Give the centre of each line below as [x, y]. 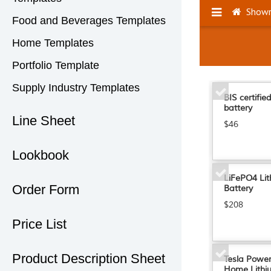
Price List [39, 224]
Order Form [46, 190]
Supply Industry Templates [76, 88]
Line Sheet [44, 121]
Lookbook [41, 155]
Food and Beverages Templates [89, 21]
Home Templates [53, 43]
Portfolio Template [56, 66]
